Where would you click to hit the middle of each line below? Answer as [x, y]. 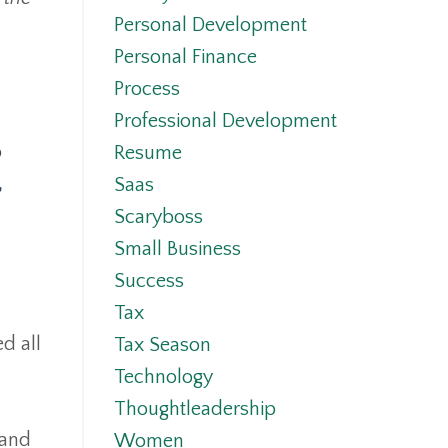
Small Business [177, 249]
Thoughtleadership [194, 409]
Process [146, 89]
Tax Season [162, 345]
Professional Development [225, 121]
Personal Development [210, 25]
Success [148, 281]
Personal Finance [185, 57]
